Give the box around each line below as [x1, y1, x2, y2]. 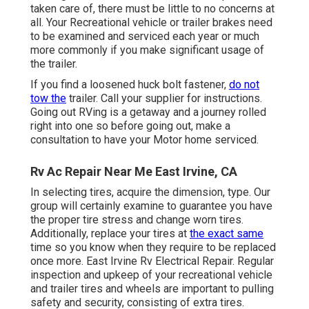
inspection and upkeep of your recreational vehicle [30, 268, 272, 282]
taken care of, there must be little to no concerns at [30, 2, 275, 16]
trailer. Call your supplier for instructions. [66, 92, 262, 106]
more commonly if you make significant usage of [30, 43, 264, 57]
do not [229, 78, 259, 92]
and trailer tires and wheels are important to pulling [30, 282, 274, 296]
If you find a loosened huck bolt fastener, [30, 78, 229, 92]
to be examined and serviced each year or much [30, 30, 259, 43]
